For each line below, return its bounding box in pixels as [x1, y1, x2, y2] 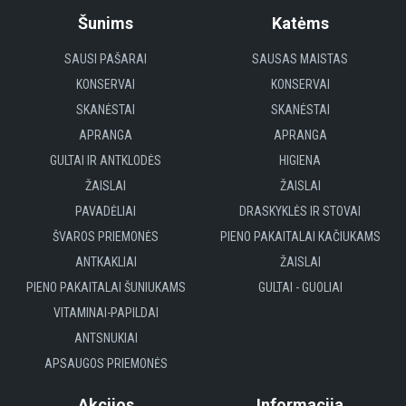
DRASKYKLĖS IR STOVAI [239, 203, 362, 218]
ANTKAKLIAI [74, 254, 137, 269]
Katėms [271, 13, 329, 33]
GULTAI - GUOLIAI [257, 279, 343, 295]
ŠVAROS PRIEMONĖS [53, 228, 159, 244]
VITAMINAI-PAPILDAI [53, 304, 159, 320]
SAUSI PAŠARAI [64, 51, 148, 66]
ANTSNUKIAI [73, 330, 138, 345]
